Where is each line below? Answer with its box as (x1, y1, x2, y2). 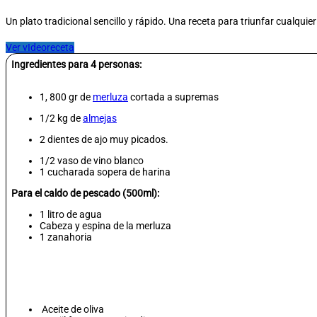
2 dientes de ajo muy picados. (40, 134, 168, 146)
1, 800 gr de (40, 91, 93, 103)
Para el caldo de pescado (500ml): (11, 188, 159, 200)
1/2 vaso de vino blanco (40, 155, 144, 167)
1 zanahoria (40, 231, 92, 243)
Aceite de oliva (40, 304, 104, 316)
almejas (83, 113, 117, 125)
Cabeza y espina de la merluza (40, 220, 171, 232)
